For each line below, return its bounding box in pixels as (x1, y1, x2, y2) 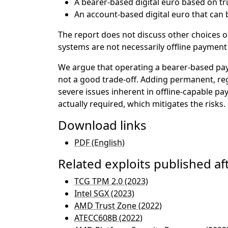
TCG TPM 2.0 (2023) (74, 176, 148, 187)
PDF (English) (74, 137, 125, 148)
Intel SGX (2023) (74, 188, 134, 199)
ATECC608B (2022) (74, 212, 142, 223)
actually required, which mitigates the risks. (58, 98, 225, 109)
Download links (58, 117, 147, 133)
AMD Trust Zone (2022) (74, 200, 162, 211)
